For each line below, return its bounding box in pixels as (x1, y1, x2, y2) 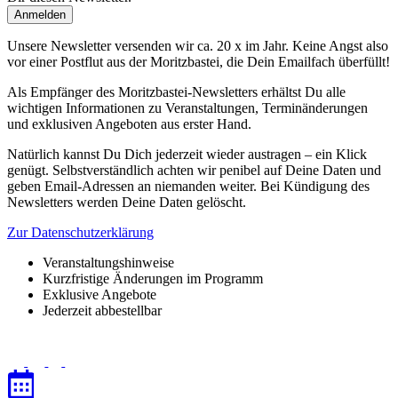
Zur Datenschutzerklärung (7, 224, 154, 240)
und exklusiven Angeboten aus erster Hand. (7, 115, 251, 131)
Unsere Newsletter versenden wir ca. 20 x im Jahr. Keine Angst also (7, 37, 388, 53)
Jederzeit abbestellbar (43, 302, 162, 318)
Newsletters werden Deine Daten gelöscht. (7, 194, 246, 210)
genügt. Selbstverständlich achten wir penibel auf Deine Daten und (7, 162, 381, 178)
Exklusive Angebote (43, 286, 156, 302)
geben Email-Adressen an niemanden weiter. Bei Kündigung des (7, 178, 370, 194)
